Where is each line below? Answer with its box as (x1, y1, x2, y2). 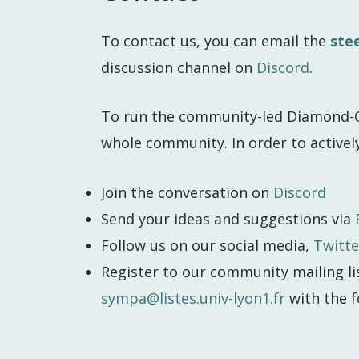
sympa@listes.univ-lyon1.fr (101, 288, 285, 309)
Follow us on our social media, (101, 236, 313, 256)
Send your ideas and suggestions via (101, 209, 355, 229)
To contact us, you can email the (101, 30, 330, 50)
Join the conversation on (101, 183, 273, 203)
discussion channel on (101, 57, 256, 77)
